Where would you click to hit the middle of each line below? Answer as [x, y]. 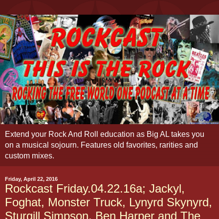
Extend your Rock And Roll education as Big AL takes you [105, 134]
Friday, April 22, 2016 [31, 179]
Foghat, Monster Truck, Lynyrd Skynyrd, [109, 202]
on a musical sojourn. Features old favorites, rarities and [101, 145]
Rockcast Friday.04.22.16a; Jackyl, [95, 188]
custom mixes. [30, 156]
